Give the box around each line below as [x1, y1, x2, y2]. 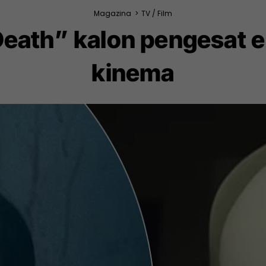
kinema [91, 58, 175, 87]
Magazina [94, 8, 131, 18]
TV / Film [141, 8, 172, 18]
